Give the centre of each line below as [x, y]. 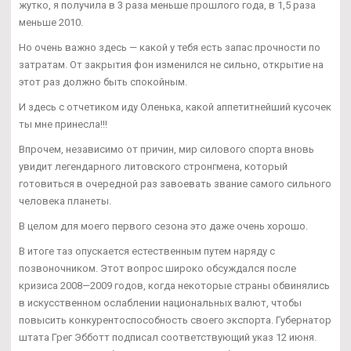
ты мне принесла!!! [63, 124]
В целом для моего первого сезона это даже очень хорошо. [163, 226]
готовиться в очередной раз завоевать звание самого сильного [175, 183]
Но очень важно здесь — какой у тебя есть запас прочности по [170, 47]
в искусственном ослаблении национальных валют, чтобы [160, 302]
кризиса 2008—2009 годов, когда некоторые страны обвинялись [174, 285]
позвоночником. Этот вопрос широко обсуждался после [157, 268]
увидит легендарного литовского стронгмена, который [153, 166]
